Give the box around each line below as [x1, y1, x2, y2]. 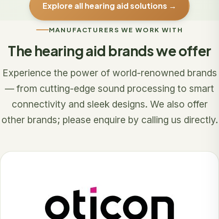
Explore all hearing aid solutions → [43, 1, 176, 12]
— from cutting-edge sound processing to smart [5, 83, 214, 95]
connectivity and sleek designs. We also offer [11, 98, 208, 110]
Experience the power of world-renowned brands [2, 67, 217, 79]
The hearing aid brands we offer [8, 42, 211, 60]
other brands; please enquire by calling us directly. [1, 114, 218, 126]
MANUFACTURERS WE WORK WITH [48, 25, 183, 34]
